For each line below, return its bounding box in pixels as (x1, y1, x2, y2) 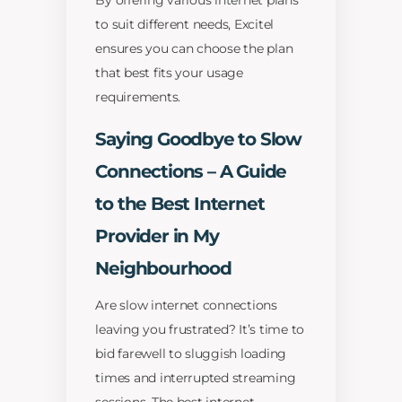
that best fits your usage (95, 65, 243, 82)
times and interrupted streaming (95, 370, 296, 387)
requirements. (95, 89, 181, 106)
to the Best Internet (95, 193, 265, 215)
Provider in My (95, 225, 219, 248)
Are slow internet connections (95, 297, 277, 314)
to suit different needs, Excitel (95, 16, 275, 33)
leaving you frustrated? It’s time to (95, 321, 305, 338)
